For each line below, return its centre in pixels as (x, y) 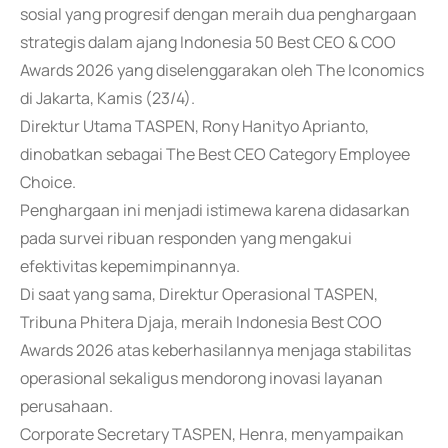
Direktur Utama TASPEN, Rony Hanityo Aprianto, (194, 126)
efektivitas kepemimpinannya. (130, 266)
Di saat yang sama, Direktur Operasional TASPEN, (199, 294)
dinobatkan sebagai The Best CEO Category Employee (215, 154)
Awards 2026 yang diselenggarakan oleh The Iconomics (222, 70)
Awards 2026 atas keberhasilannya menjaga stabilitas (215, 350)
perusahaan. (66, 406)
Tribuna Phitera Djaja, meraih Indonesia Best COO (201, 322)
